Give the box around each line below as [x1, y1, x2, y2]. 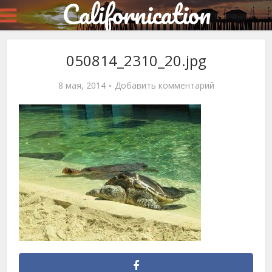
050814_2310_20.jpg [66, 50, 206, 70]
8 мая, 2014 [58, 80, 106, 91]
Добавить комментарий [114, 80, 214, 91]
